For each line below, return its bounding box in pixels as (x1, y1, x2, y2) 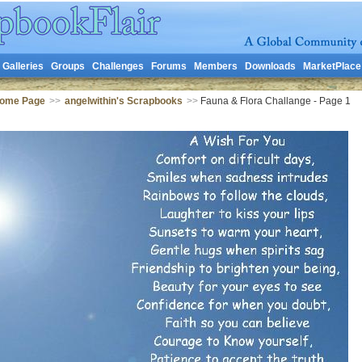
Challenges (91, 61, 144, 72)
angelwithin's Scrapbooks (64, 95, 183, 107)
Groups (50, 61, 85, 72)
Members (193, 61, 238, 72)
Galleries (2, 61, 44, 72)
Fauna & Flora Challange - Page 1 (197, 95, 351, 107)
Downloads (244, 61, 296, 72)
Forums (150, 61, 187, 72)
